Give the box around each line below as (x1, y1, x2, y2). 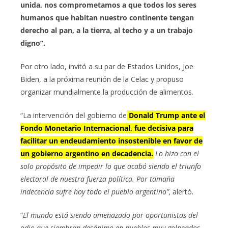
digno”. (20, 38, 45, 48)
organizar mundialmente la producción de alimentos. (20, 87, 193, 97)
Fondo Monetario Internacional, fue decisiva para (20, 123, 193, 133)
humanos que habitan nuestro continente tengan (20, 13, 194, 23)
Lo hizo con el (155, 149, 199, 159)
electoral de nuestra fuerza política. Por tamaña (20, 174, 175, 184)
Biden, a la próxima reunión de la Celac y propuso (20, 74, 184, 84)
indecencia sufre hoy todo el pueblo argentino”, (20, 187, 170, 197)
